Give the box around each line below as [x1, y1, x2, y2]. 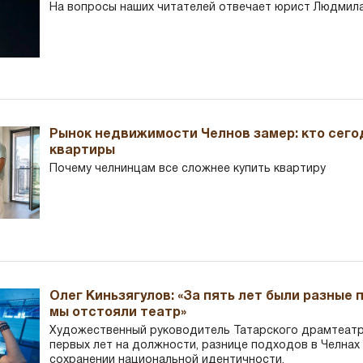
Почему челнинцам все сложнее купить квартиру [49, 164, 327, 175]
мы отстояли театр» [49, 307, 187, 319]
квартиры [49, 145, 116, 157]
